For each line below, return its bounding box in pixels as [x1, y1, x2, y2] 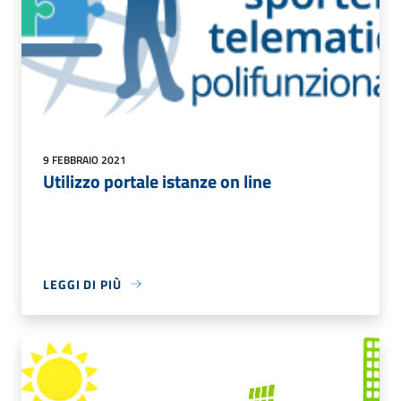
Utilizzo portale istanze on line [43, 166, 271, 195]
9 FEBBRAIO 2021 [43, 150, 126, 168]
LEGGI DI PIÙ [43, 274, 122, 294]
